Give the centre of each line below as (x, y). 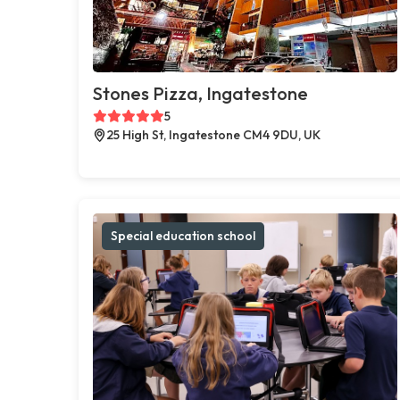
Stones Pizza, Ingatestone (200, 93)
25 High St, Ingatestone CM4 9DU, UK (213, 134)
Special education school (183, 235)
